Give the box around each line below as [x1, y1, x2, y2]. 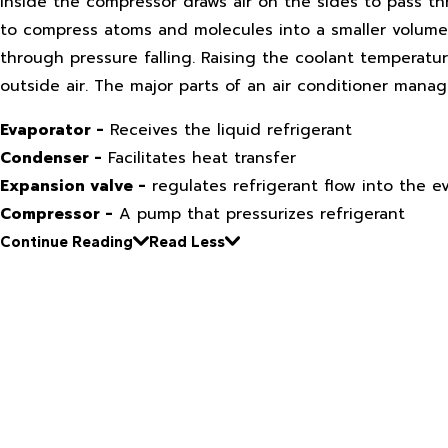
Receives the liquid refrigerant [104, 117, 352, 142]
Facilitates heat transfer [102, 145, 296, 170]
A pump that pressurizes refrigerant [113, 201, 405, 226]
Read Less [148, 231, 225, 251]
